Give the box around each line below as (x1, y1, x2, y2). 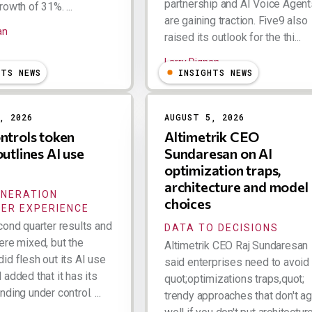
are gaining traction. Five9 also (164, 13, 308, 27)
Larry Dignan (164, 56, 219, 68)
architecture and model (164, 178, 309, 195)
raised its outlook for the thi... (164, 30, 301, 44)
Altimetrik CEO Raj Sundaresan (164, 238, 309, 252)
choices (164, 194, 211, 212)
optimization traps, (164, 161, 281, 178)
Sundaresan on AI (164, 144, 272, 162)
